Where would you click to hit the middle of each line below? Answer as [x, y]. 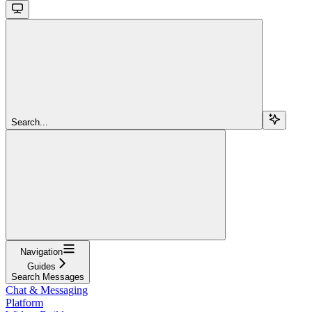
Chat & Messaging [47, 290]
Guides [41, 266]
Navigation [41, 251]
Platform [24, 302]
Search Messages [48, 276]
